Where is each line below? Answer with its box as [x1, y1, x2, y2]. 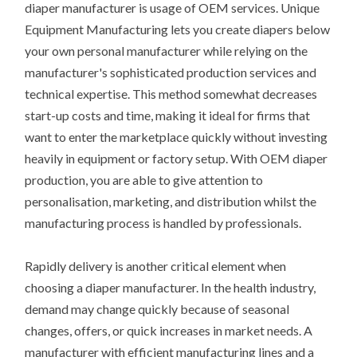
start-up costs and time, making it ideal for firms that [25, 107, 311, 123]
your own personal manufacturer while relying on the [25, 42, 308, 58]
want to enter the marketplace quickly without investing [25, 128, 328, 144]
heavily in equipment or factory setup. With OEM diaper [25, 150, 328, 166]
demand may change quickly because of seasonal [25, 300, 290, 316]
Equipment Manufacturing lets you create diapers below [25, 21, 331, 37]
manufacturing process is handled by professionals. [25, 214, 302, 230]
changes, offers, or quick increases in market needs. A [25, 322, 313, 338]
